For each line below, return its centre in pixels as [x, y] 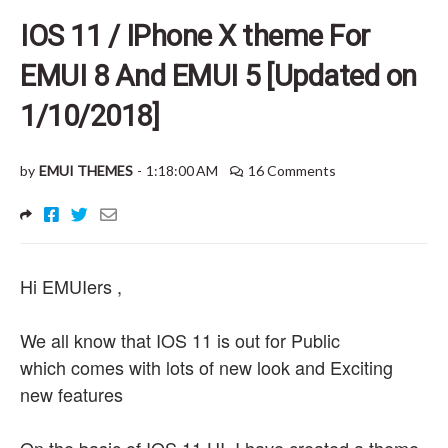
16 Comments [292, 170]
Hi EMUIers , [71, 286]
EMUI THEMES [86, 170]
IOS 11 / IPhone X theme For [195, 36]
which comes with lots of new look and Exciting [206, 367]
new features [71, 394]
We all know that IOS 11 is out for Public [180, 340]
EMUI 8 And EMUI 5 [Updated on [218, 76]
